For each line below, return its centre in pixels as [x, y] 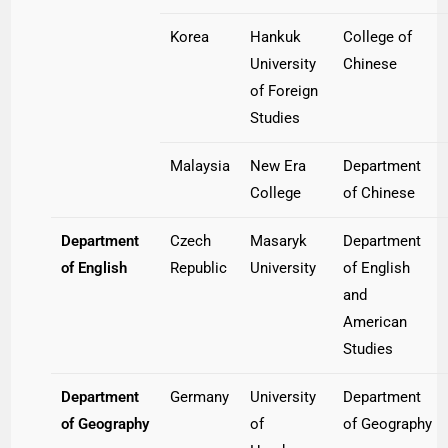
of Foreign [284, 91]
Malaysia [200, 166]
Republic [199, 268]
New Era [278, 166]
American [375, 322]
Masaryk [279, 241]
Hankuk [276, 37]
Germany [200, 397]
